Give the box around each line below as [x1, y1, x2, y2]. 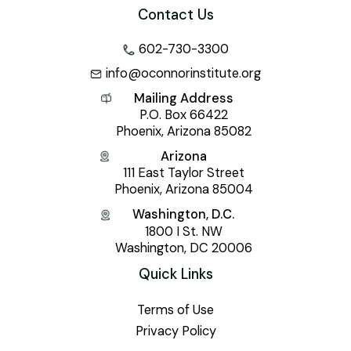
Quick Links [138, 264, 213, 284]
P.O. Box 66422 [139, 106, 228, 123]
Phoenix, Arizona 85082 [115, 122, 251, 139]
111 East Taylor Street [122, 165, 244, 182]
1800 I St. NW [144, 223, 223, 240]
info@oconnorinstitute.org [106, 64, 261, 81]
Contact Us [137, 5, 214, 25]
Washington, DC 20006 [114, 239, 252, 256]
